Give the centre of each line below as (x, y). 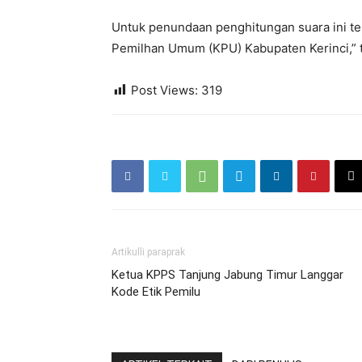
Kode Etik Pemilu (156, 292)
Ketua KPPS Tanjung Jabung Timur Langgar (227, 275)
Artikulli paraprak (148, 252)
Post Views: (164, 90)
